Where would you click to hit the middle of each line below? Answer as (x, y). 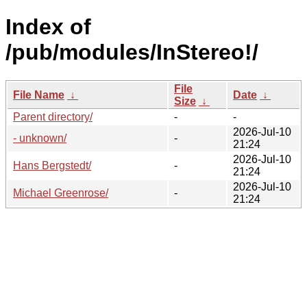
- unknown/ (40, 138)
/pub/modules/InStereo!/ (132, 52)
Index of (48, 27)
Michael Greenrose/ (61, 193)
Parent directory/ (53, 116)
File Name (39, 95)
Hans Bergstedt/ (52, 165)
